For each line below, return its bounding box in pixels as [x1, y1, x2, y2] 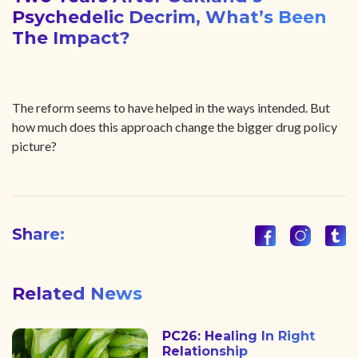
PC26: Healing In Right [162, 328, 315, 344]
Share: [12, 225, 65, 244]
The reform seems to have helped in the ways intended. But [12, 100, 330, 115]
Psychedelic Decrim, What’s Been [12, 6, 327, 28]
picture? [12, 138, 57, 153]
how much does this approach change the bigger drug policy [12, 119, 337, 134]
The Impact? [12, 27, 130, 49]
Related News [12, 283, 142, 304]
